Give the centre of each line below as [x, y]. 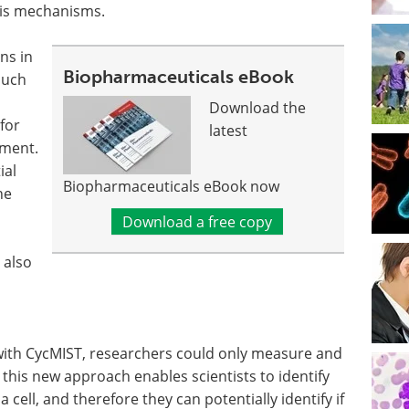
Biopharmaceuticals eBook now [172, 186]
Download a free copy [197, 221]
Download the [258, 107]
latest [229, 130]
